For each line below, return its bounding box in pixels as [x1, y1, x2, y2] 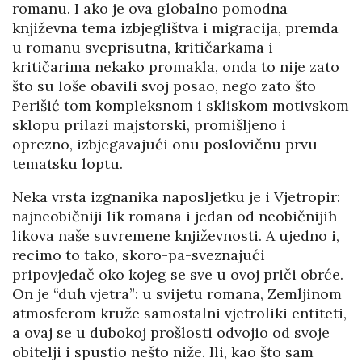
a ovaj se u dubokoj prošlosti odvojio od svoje [12, 323, 330, 343]
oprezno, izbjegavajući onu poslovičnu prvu [12, 135, 318, 154]
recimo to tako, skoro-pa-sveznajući [12, 246, 265, 265]
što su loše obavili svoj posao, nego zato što [12, 77, 316, 96]
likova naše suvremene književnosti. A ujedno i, [12, 226, 339, 246]
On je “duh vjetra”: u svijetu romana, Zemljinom [12, 284, 342, 304]
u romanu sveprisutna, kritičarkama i [12, 38, 273, 57]
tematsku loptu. [12, 154, 123, 174]
